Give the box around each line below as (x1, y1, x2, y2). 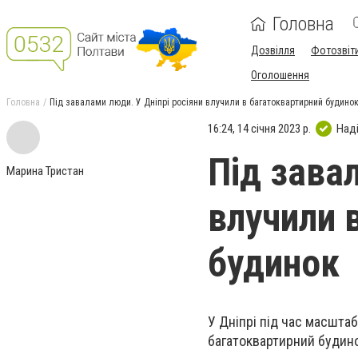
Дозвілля (251, 44, 295, 57)
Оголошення (251, 69, 309, 82)
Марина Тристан (6, 164, 84, 178)
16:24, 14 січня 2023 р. (208, 121, 311, 136)
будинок (208, 241, 340, 286)
